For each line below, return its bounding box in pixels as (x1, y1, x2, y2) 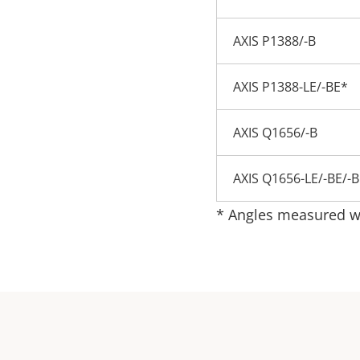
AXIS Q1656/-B (232, 124, 317, 141)
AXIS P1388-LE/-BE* (232, 78, 348, 96)
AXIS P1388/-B (232, 32, 316, 50)
